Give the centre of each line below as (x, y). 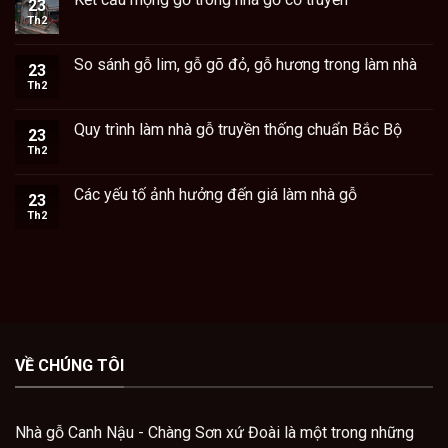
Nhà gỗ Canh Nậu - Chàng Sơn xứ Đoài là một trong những (214, 432)
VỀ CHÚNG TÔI (69, 366)
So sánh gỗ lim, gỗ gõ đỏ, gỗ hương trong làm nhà (245, 65)
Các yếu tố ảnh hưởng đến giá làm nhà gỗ (215, 195)
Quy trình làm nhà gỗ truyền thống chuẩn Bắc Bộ (238, 130)
